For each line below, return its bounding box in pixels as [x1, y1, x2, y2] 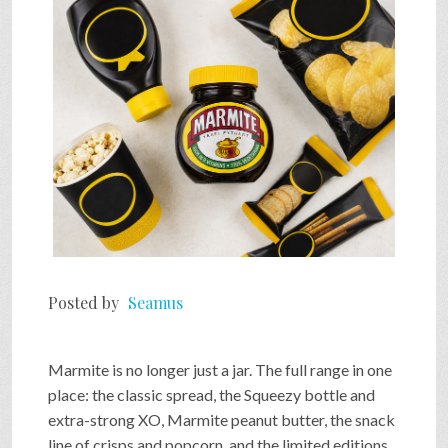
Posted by [48, 291, 123, 313]
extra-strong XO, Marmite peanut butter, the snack [48, 409, 395, 429]
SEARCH [24, 309, 92, 331]
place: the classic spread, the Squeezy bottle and [48, 384, 375, 404]
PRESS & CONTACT [24, 382, 184, 404]
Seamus [128, 291, 183, 313]
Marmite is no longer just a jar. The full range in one [48, 359, 392, 379]
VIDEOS [24, 90, 88, 112]
